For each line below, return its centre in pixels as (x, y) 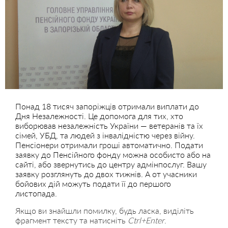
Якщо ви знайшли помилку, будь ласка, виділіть (105, 210)
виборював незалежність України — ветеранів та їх (109, 125)
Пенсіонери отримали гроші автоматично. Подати (109, 145)
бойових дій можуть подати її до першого (93, 183)
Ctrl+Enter (146, 220)
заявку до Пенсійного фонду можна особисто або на (113, 154)
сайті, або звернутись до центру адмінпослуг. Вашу (111, 164)
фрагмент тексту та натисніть (72, 220)
